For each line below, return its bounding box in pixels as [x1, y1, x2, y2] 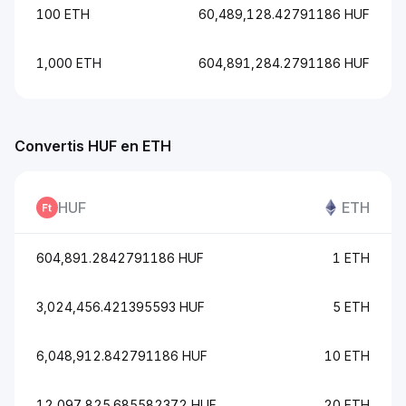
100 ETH [36, 6, 90, 22]
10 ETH [324, 348, 370, 363]
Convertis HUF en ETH [14, 137, 171, 155]
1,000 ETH [36, 55, 101, 71]
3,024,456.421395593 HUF [36, 299, 205, 314]
